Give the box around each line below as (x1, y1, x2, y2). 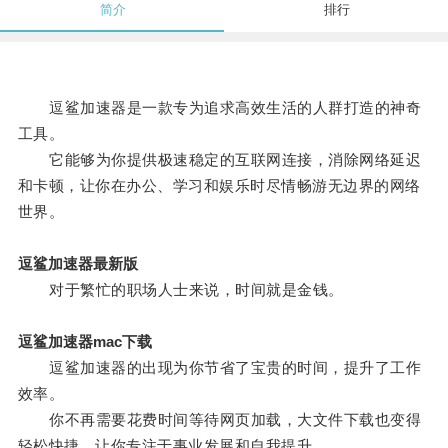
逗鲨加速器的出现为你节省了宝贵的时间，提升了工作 (17, 359, 422, 377)
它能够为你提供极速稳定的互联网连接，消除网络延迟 (17, 151, 422, 169)
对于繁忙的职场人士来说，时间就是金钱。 (17, 281, 344, 299)
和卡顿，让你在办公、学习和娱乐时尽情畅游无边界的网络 (17, 177, 421, 195)
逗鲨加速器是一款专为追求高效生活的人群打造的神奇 (17, 99, 422, 117)
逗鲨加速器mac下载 (17, 333, 152, 351)
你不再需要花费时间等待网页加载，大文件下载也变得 (17, 411, 422, 429)
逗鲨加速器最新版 (17, 255, 138, 273)
